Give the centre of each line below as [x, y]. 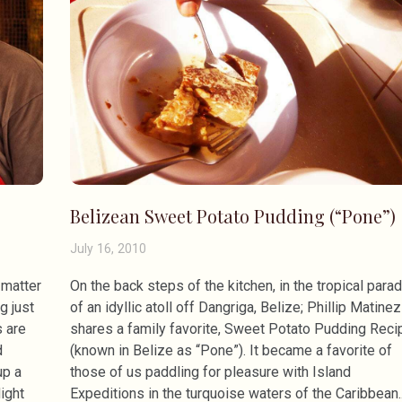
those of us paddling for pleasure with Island [210, 372]
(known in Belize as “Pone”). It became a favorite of [231, 351]
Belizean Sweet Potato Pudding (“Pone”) [232, 216]
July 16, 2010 [108, 249]
